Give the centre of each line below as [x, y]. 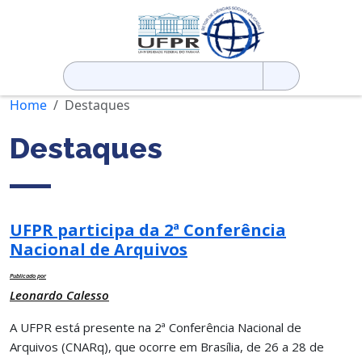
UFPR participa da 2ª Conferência [148, 229]
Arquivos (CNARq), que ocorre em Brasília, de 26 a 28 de [167, 346]
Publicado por [28, 275]
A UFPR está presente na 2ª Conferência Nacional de [156, 327]
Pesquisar [92, 70]
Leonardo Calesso [59, 295]
